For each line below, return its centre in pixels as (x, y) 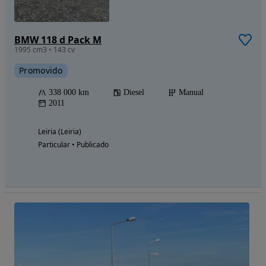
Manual (191, 93)
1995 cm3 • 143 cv (45, 50)
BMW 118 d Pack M (58, 40)
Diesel (134, 93)
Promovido (41, 71)
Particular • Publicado (73, 145)
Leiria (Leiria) (60, 132)
